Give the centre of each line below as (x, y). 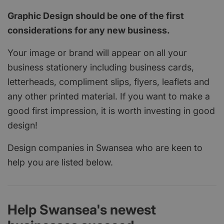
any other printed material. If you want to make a (109, 96)
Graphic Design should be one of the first (96, 15)
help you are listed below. (60, 162)
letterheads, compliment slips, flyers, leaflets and (108, 81)
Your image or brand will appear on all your (97, 52)
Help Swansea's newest (82, 209)
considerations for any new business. (89, 30)
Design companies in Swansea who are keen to (105, 147)
